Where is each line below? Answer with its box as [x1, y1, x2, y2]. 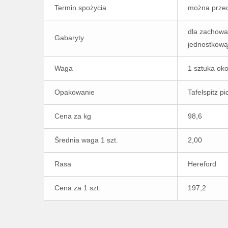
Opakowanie [54, 88, 95, 96]
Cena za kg [54, 112, 91, 120]
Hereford [188, 160, 216, 168]
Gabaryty [54, 34, 84, 42]
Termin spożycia [54, 4, 106, 12]
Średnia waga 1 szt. [54, 136, 118, 144]
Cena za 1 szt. [54, 184, 101, 192]
